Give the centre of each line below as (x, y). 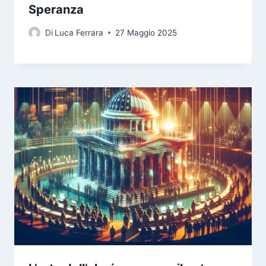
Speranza (56, 10)
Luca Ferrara (79, 32)
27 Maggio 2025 (146, 32)
